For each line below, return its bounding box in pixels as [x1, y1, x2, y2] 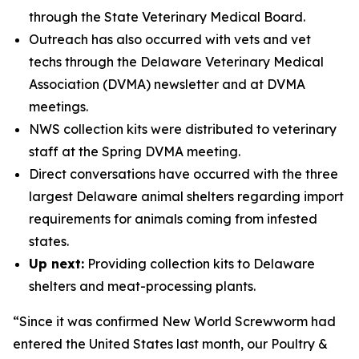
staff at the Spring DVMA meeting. [29, 143, 240, 159]
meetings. [29, 98, 88, 115]
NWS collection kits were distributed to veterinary [29, 120, 337, 137]
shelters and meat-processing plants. [29, 277, 256, 294]
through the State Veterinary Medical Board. [29, 8, 305, 25]
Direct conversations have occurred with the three [29, 165, 338, 182]
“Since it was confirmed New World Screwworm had [13, 313, 336, 329]
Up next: [29, 255, 84, 272]
